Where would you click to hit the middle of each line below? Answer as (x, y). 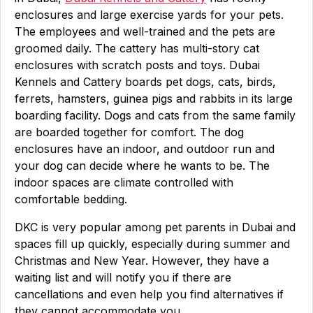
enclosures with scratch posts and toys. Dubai (137, 65)
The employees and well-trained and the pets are (145, 31)
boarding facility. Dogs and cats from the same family (155, 115)
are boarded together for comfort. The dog (129, 132)
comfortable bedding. (71, 199)
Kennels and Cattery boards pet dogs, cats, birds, (145, 82)
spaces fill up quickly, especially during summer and (152, 244)
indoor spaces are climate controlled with (124, 182)
